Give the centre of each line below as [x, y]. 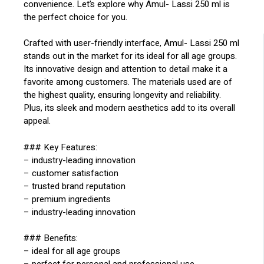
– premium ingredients [67, 199]
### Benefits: [51, 238]
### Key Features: [61, 147]
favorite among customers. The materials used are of [128, 82]
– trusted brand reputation [75, 186]
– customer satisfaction [71, 173]
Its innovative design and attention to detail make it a [126, 69]
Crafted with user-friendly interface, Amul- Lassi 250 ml [132, 43]
